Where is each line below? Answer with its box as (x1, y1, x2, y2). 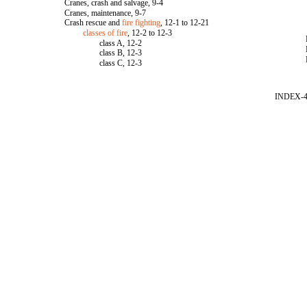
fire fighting (122, 18, 161, 27)
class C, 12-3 (99, 58, 143, 68)
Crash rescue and (64, 18, 123, 27)
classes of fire (83, 28, 128, 38)
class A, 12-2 (99, 38, 143, 48)
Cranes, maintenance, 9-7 (64, 8, 147, 18)
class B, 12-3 (99, 48, 143, 58)
